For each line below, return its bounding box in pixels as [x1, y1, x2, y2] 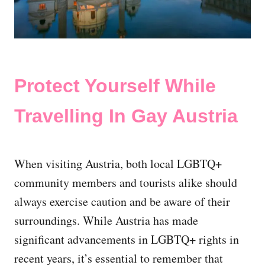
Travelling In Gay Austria [14, 105, 238, 127]
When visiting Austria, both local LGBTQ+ [14, 156, 222, 172]
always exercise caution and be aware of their [14, 193, 230, 210]
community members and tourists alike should [14, 174, 237, 191]
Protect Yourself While [14, 75, 216, 97]
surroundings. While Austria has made [14, 212, 198, 229]
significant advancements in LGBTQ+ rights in [14, 231, 239, 248]
